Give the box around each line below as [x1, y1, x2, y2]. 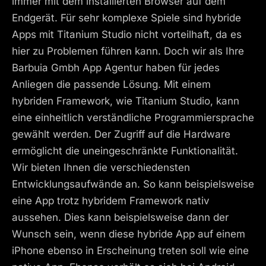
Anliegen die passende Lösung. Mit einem [12, 78, 211, 91]
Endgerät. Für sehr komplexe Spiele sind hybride [12, 12, 241, 24]
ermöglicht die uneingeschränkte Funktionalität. [12, 145, 238, 157]
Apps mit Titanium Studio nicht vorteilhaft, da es [12, 28, 242, 41]
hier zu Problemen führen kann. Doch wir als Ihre [12, 45, 244, 58]
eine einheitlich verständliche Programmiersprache [12, 112, 254, 124]
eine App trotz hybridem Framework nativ [12, 195, 210, 207]
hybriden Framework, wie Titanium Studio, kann [12, 95, 239, 107]
